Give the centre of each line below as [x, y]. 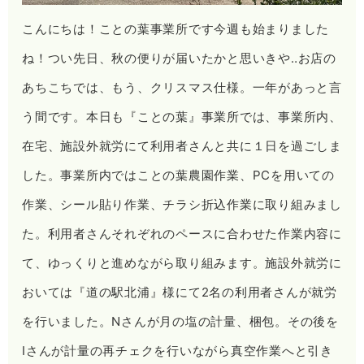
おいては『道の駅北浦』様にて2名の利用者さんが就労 [180, 292]
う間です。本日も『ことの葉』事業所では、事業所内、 [182, 116]
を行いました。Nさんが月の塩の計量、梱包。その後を [180, 321]
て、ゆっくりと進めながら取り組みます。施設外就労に [182, 262]
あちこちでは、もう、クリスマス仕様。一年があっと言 [182, 87]
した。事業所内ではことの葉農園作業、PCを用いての [178, 175]
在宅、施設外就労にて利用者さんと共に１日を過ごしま [182, 145]
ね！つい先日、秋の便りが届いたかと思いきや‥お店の [179, 58]
